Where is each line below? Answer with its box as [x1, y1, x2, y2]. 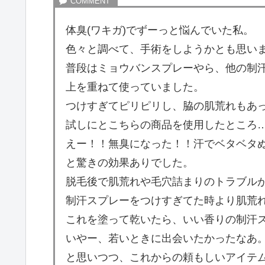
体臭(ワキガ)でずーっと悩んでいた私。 [66, 24, 254, 36]
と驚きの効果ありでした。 [66, 156, 193, 169]
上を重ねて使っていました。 [66, 80, 204, 93]
